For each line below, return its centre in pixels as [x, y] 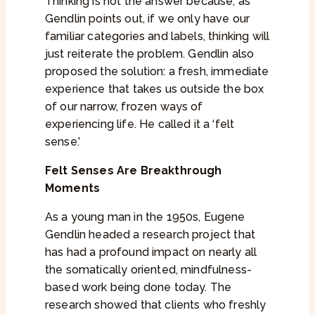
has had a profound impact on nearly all [151, 252]
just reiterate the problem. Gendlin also [150, 54]
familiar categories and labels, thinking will [157, 37]
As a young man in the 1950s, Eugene [145, 217]
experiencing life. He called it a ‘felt [140, 124]
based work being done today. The [139, 288]
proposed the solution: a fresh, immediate [157, 72]
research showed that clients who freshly [156, 305]
